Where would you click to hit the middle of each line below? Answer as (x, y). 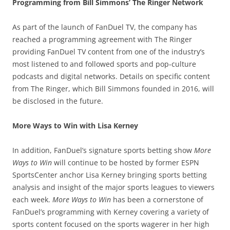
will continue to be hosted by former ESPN (126, 162)
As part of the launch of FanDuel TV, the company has (105, 27)
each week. (32, 199)
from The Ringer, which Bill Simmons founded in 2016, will (113, 88)
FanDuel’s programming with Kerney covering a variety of (111, 212)
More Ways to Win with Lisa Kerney (75, 125)
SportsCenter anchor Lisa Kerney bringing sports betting (110, 175)
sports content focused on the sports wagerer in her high (111, 224)
